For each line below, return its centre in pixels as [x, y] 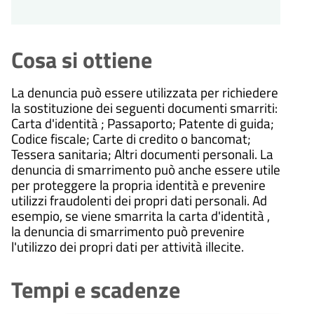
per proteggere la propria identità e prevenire [138, 185]
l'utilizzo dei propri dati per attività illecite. [129, 247]
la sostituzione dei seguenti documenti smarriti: [144, 108]
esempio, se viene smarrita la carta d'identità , [141, 216]
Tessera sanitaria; [61, 154]
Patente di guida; [226, 123]
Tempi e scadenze [96, 290]
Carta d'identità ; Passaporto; [94, 123]
